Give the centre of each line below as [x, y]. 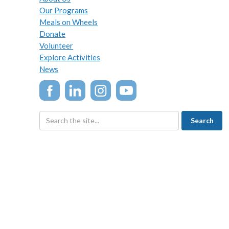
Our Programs [64, 10]
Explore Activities [70, 57]
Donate [53, 33]
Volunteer [56, 45]
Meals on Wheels [69, 22]
